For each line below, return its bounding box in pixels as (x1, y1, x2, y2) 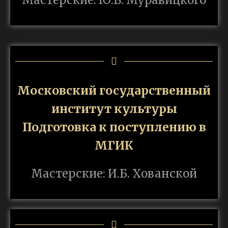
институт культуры (51, 101, 177, 117)
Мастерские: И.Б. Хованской (31, 166, 197, 181)
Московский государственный (17, 83, 211, 98)
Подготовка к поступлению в (22, 120, 206, 135)
